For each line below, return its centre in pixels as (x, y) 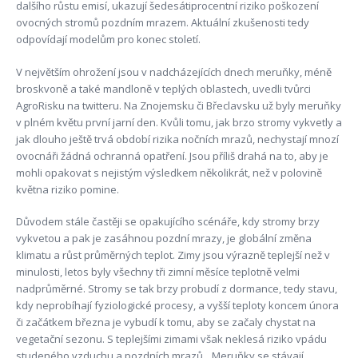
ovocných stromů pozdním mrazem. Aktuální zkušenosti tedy (162, 23)
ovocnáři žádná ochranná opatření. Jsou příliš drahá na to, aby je (172, 155)
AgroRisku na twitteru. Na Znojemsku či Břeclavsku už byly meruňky (178, 105)
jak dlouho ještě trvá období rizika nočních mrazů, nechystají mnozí (177, 139)
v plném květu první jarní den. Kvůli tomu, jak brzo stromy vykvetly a (179, 122)
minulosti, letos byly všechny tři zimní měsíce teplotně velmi (157, 272)
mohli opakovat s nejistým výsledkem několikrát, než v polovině (169, 172)
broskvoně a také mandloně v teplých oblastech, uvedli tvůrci (163, 88)
